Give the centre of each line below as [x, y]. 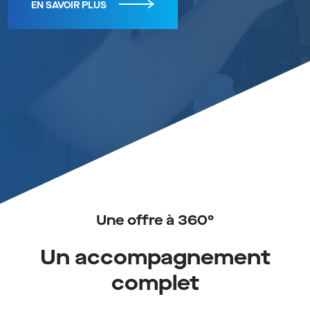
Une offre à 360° [155, 221]
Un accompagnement [155, 258]
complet [155, 284]
